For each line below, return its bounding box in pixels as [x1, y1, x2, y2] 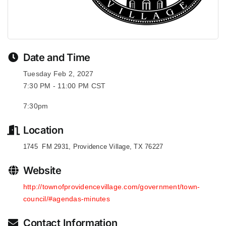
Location [23, 124, 64, 136]
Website [23, 164, 62, 177]
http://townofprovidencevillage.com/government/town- [23, 183, 200, 191]
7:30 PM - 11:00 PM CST [23, 82, 106, 90]
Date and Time [23, 51, 91, 64]
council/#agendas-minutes [23, 195, 110, 203]
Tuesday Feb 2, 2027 [23, 70, 94, 78]
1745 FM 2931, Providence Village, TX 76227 [23, 143, 163, 150]
